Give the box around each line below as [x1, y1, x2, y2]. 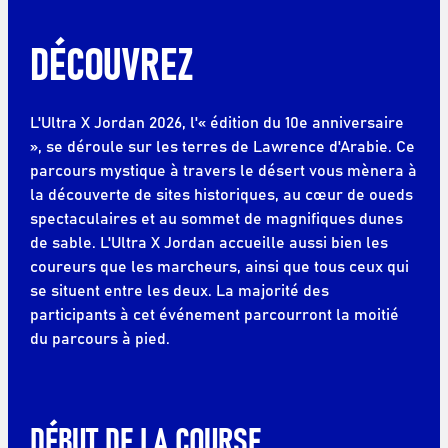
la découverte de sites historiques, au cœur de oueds [29, 181, 413, 206]
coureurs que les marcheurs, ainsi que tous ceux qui [29, 253, 409, 278]
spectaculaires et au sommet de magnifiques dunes [29, 205, 403, 230]
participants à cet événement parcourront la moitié [29, 301, 399, 326]
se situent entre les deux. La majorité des [29, 277, 329, 302]
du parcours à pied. [29, 325, 170, 350]
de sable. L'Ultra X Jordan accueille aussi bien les [29, 229, 388, 254]
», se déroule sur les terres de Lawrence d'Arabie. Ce [29, 133, 415, 158]
